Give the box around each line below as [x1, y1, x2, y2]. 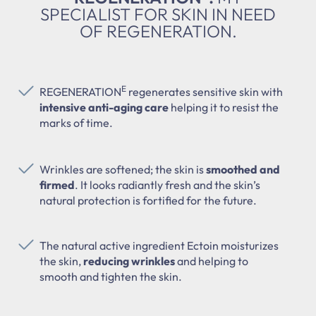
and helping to [175, 253, 248, 268]
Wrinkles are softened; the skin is [39, 162, 206, 176]
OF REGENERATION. [79, 20, 237, 42]
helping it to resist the [169, 99, 279, 114]
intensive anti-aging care [39, 99, 169, 114]
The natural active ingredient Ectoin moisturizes [39, 238, 279, 253]
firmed [39, 177, 75, 192]
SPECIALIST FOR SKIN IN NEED [40, 3, 276, 25]
